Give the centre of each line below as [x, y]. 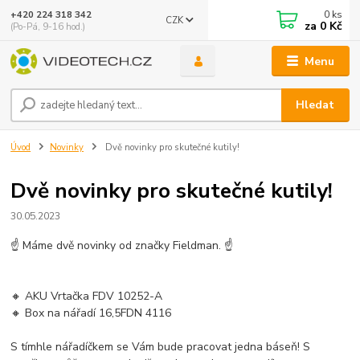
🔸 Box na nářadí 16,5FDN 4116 [91, 313]
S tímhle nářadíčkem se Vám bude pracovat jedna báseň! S [161, 346]
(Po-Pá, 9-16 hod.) [48, 27]
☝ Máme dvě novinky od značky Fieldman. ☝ [122, 245]
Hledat [315, 105]
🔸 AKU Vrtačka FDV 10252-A [87, 296]
